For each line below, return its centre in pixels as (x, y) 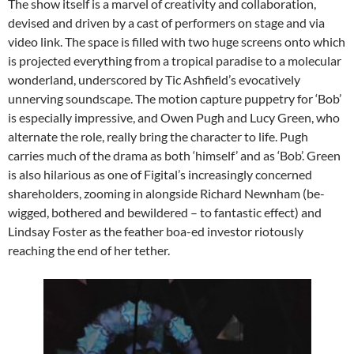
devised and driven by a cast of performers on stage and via (166, 23)
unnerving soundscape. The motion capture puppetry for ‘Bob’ (175, 99)
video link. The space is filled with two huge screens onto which (177, 42)
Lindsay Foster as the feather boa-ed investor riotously (156, 232)
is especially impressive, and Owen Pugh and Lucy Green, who (174, 118)
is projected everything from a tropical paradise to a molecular (175, 61)
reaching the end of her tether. (89, 250)
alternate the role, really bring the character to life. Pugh (158, 137)
